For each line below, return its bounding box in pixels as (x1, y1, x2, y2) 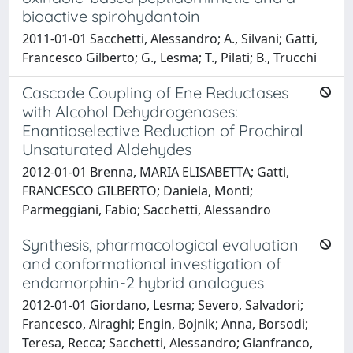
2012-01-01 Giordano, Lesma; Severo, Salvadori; (22, 296, 303, 314)
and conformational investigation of (22, 254, 281, 273)
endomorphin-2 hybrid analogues (22, 273, 264, 292)
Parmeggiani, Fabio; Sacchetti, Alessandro (22, 201, 271, 218)
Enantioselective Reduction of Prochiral (22, 121, 303, 140)
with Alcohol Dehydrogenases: (22, 102, 238, 121)
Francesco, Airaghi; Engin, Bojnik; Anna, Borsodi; (22, 315, 308, 333)
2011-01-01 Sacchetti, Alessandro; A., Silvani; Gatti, (22, 30, 318, 47)
